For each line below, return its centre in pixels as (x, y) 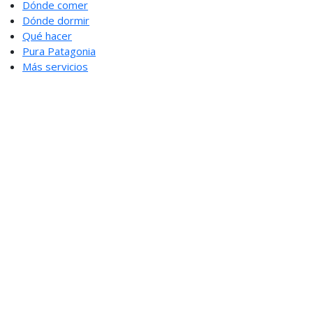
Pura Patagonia (59, 51)
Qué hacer (47, 35)
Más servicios (55, 66)
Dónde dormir (56, 20)
